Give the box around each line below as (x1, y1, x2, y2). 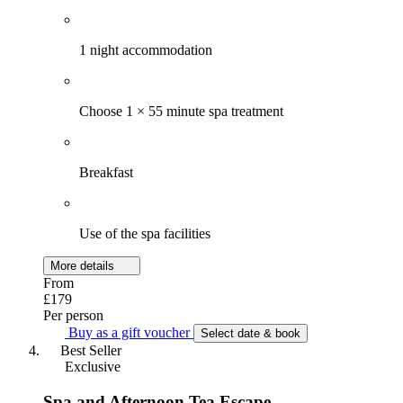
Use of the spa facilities (79, 226, 210, 242)
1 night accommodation (79, 42, 212, 58)
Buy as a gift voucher (65, 325, 193, 341)
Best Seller (60, 343, 121, 359)
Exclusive (61, 359, 121, 375)
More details (50, 259, 118, 273)
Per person (43, 308, 103, 324)
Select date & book (201, 327, 300, 341)
